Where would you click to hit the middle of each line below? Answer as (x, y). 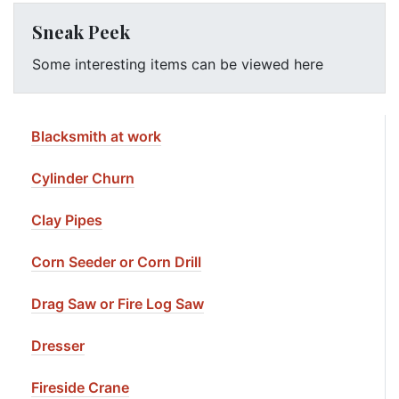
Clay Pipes (67, 220)
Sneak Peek (81, 32)
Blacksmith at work (96, 136)
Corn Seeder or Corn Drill (116, 262)
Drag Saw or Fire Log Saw (118, 304)
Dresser (58, 346)
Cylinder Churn (83, 178)
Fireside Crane (80, 387)
